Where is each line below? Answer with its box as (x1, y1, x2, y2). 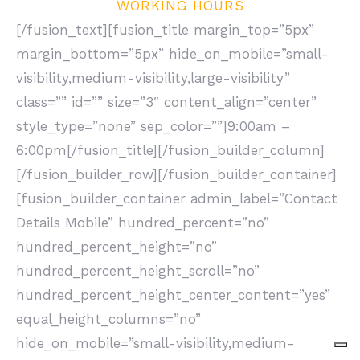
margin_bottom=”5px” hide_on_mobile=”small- (16, 46, 329, 62)
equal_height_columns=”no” (16, 311, 201, 327)
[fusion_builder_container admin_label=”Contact (16, 190, 337, 207)
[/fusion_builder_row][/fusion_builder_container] (16, 166, 337, 182)
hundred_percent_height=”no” (16, 239, 217, 255)
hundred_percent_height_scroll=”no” (16, 263, 260, 279)
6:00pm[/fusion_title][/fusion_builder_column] (16, 142, 325, 158)
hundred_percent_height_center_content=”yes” (16, 287, 330, 303)
